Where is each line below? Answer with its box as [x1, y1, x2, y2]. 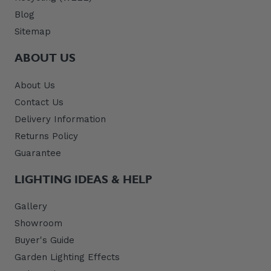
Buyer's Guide [15, 235, 74, 246]
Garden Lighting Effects [15, 252, 120, 263]
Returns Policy [15, 130, 78, 142]
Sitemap [15, 26, 51, 38]
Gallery [15, 201, 47, 212]
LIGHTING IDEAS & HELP [15, 172, 152, 186]
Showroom [15, 218, 62, 229]
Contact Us [15, 96, 64, 108]
